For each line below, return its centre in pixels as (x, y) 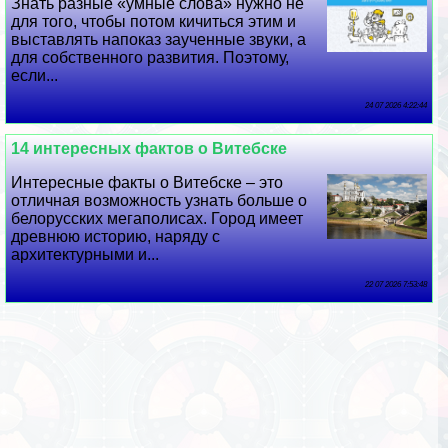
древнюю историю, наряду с (116, 237)
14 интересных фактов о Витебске (149, 149)
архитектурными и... (85, 255)
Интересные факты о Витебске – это (147, 183)
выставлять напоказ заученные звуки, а (159, 40)
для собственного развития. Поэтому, (150, 58)
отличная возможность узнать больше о (159, 201)
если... (35, 76)
